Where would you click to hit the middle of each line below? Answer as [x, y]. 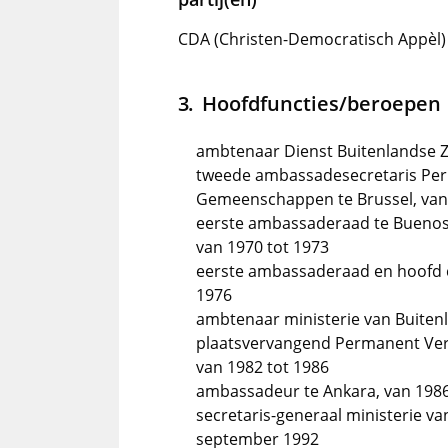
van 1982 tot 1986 [262, 367]
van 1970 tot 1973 [262, 247]
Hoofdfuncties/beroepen [321, 103]
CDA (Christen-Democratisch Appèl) [312, 39]
